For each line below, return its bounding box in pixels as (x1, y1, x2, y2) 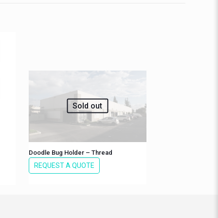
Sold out (73, 101, 103, 110)
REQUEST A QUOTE (34, 161, 94, 169)
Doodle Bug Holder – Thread (28, 148, 112, 156)
